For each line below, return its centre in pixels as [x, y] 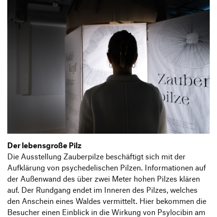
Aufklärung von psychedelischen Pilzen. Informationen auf [107, 167]
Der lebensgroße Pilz [44, 145]
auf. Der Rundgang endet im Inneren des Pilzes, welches [102, 190]
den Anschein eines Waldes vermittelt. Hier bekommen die [107, 201]
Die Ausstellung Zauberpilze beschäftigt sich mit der [96, 156]
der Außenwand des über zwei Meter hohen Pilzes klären [104, 178]
